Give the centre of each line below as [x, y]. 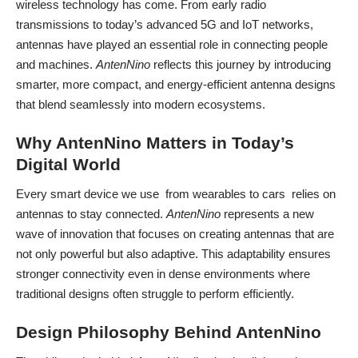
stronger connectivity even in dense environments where [163, 273]
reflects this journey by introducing [241, 64]
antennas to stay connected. [91, 213]
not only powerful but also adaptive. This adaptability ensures [173, 253]
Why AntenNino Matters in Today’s [155, 143]
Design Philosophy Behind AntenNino [169, 332]
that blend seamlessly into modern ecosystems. [141, 104]
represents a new [267, 213]
